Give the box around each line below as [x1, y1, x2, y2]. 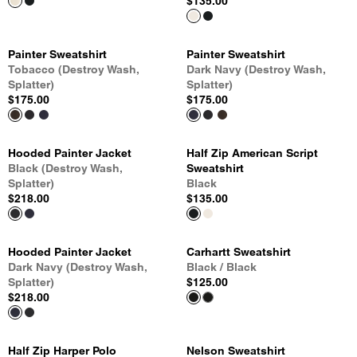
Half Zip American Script [186, 147, 318, 159]
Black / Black [186, 261, 257, 273]
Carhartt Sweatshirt [186, 245, 291, 258]
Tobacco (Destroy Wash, [8, 63, 139, 76]
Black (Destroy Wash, [8, 162, 122, 175]
